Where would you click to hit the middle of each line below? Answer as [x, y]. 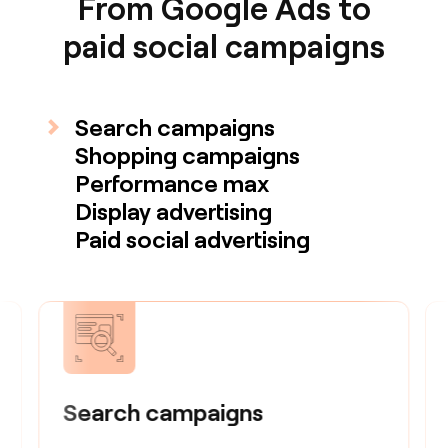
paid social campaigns [224, 46]
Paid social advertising [193, 239]
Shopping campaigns [188, 155]
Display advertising [174, 211]
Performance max [172, 183]
